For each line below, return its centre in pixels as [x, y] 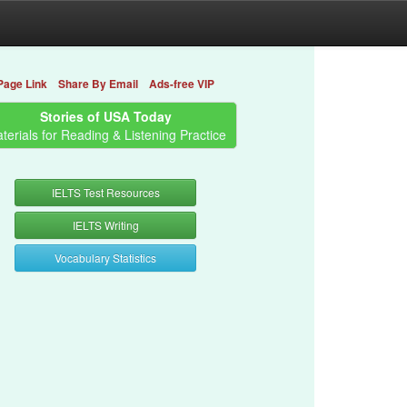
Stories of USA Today [105, 116]
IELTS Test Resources [105, 192]
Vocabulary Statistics [105, 258]
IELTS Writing [105, 225]
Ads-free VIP [182, 84]
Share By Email [98, 84]
